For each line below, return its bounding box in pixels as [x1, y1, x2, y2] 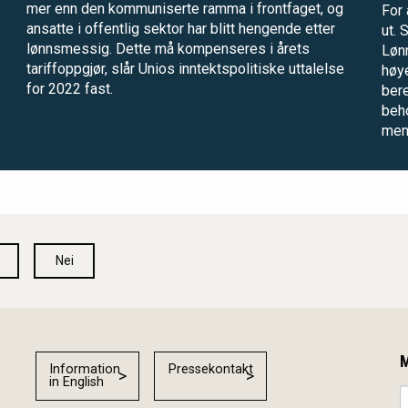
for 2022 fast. [26, 80, 113, 98]
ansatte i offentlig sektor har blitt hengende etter [26, 20, 335, 38]
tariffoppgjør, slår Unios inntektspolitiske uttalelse [26, 60, 344, 78]
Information [49, 362, 121, 378]
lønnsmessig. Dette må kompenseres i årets [26, 40, 310, 58]
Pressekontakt [168, 362, 253, 378]
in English [49, 374, 105, 391]
